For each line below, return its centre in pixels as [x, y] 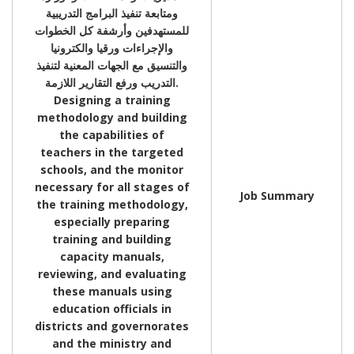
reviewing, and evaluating [112, 273]
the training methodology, [112, 204]
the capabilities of [112, 134]
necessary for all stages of [112, 186]
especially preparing [112, 221]
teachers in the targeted [112, 152]
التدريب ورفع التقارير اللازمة [110, 82]
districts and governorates [112, 326]
